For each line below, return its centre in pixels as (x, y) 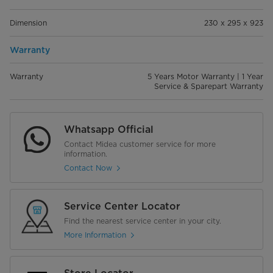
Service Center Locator (122, 206)
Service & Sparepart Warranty (209, 86)
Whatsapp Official (109, 129)
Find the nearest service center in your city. (143, 221)
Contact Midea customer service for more (140, 144)
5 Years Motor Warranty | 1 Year (205, 76)
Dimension (28, 23)
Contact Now (88, 168)
